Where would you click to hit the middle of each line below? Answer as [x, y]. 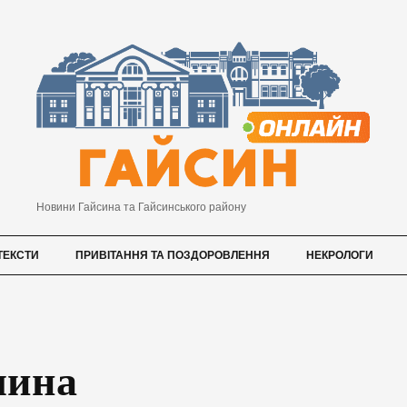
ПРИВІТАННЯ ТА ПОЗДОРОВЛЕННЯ [173, 255]
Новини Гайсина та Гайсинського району [141, 207]
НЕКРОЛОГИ [340, 255]
